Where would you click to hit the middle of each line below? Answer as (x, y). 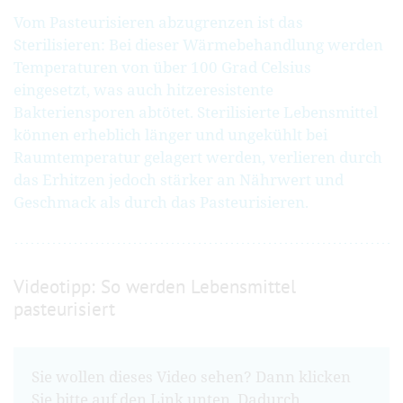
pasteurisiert (64, 309)
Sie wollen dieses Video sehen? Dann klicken (191, 376)
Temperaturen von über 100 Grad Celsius (162, 67)
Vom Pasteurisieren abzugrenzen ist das (158, 22)
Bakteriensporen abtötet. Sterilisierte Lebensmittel (196, 112)
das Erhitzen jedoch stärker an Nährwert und (179, 179)
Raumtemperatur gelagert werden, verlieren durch (198, 157)
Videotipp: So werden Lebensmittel (155, 286)
